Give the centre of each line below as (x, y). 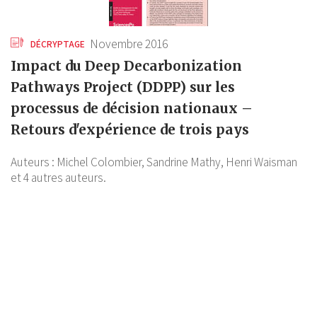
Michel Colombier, (100, 162)
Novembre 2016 (129, 44)
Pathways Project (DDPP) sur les (123, 87)
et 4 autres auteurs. (58, 178)
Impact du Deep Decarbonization (126, 66)
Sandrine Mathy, (185, 162)
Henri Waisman (261, 162)
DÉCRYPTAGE (57, 44)
